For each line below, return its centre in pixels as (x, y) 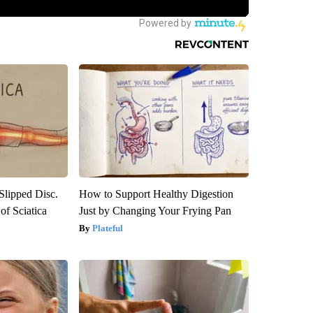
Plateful (107, 228)
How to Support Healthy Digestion (156, 194)
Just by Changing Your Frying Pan (155, 211)
